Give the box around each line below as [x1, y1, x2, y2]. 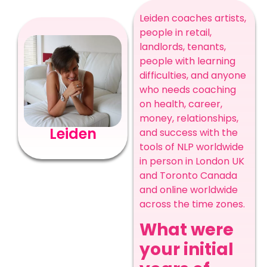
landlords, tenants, [139, 40, 226, 54]
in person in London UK [139, 154, 244, 168]
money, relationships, [139, 111, 238, 125]
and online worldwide [139, 183, 238, 197]
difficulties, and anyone [139, 69, 246, 82]
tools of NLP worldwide [139, 140, 244, 154]
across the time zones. [139, 197, 245, 211]
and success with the [139, 126, 238, 139]
